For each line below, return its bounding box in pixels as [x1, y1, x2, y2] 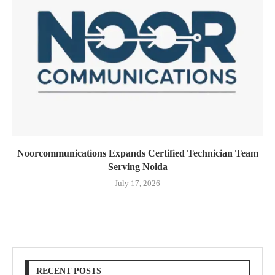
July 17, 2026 [115, 178, 160, 188]
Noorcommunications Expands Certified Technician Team [17, 147, 258, 158]
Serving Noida [107, 161, 168, 172]
